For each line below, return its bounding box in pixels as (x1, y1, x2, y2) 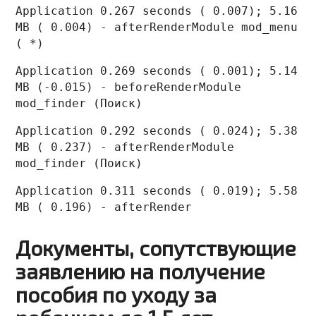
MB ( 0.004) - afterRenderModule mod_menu (16, 20, 298, 35)
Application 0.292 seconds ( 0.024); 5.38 (16, 124, 298, 138)
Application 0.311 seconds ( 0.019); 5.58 (16, 184, 298, 198)
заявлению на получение (16, 258, 266, 284)
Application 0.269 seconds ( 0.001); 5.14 (16, 64, 298, 78)
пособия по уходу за (16, 281, 217, 308)
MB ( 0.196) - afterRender (16, 200, 193, 214)
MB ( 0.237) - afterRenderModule (16, 140, 235, 154)
